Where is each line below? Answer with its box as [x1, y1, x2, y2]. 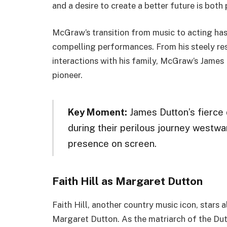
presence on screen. [67, 137, 157, 149]
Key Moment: [67, 106, 127, 118]
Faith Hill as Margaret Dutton [52, 175, 203, 188]
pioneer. [52, 70, 83, 81]
